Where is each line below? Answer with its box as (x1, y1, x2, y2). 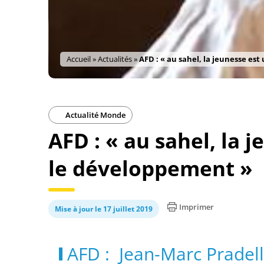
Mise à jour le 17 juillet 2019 (55, 204, 153, 214)
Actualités (98, 54, 132, 64)
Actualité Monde (64, 110, 126, 120)
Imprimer (179, 202, 214, 212)
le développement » (48, 154, 253, 182)
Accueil (67, 54, 91, 64)
